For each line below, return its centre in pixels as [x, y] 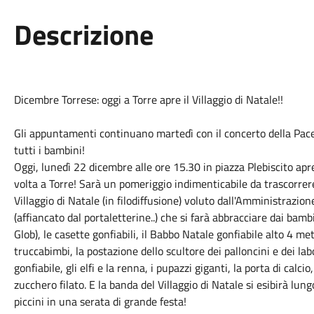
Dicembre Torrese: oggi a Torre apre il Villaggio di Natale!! [148, 100]
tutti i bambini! [49, 150]
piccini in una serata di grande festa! [100, 301]
